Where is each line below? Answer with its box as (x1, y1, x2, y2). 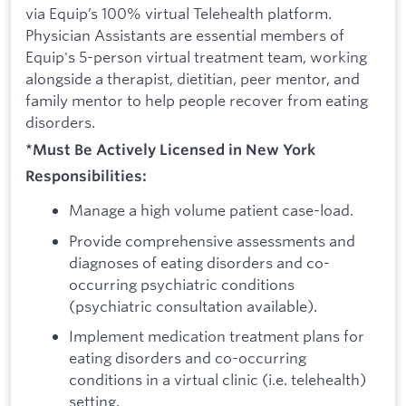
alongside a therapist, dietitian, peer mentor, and (25, 69, 360, 89)
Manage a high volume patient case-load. (69, 199, 353, 219)
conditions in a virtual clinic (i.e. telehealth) (69, 370, 366, 390)
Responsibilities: (25, 167, 147, 186)
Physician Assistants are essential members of (25, 25, 344, 45)
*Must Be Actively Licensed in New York (25, 140, 315, 159)
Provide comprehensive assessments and (69, 230, 355, 250)
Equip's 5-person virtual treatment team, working (25, 47, 367, 67)
